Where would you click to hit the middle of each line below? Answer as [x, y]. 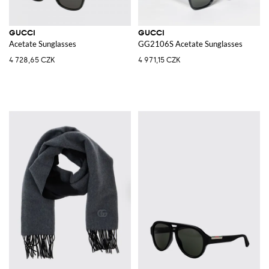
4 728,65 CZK [32, 60]
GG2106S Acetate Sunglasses [190, 44]
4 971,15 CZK [159, 60]
